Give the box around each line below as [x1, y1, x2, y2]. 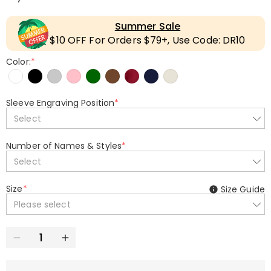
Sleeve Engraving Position [6, 97, 115, 109]
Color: [6, 56, 31, 68]
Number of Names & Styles [6, 140, 122, 152]
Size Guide [220, 183, 265, 195]
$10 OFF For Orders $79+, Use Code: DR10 [50, 33, 246, 47]
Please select [14, 198, 71, 211]
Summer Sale [114, 19, 181, 33]
